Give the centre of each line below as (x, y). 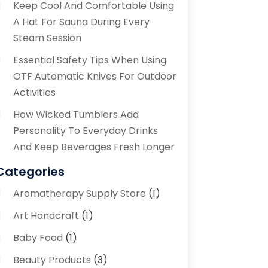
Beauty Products (52, 260)
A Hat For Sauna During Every (81, 22)
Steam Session (47, 38)
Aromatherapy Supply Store (79, 193)
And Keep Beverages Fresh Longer (94, 147)
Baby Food (38, 237)
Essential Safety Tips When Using (89, 60)
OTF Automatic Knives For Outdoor (95, 76)
